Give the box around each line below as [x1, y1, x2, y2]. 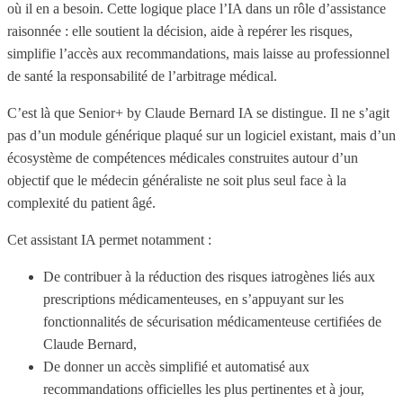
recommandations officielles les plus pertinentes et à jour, [43, 381, 364, 397]
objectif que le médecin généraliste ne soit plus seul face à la [7, 172, 346, 188]
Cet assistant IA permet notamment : [7, 231, 211, 247]
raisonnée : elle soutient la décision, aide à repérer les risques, [7, 22, 353, 39]
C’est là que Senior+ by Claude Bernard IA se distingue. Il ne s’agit [7, 104, 390, 121]
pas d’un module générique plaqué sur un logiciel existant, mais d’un [7, 127, 396, 143]
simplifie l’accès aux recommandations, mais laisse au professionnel [7, 45, 390, 61]
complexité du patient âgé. [7, 194, 156, 210]
